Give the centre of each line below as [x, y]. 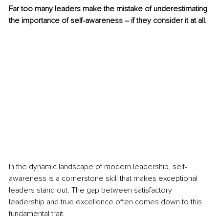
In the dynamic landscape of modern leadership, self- [98, 167]
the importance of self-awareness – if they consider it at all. [108, 21]
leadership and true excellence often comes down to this [106, 202]
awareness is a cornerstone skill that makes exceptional [104, 179]
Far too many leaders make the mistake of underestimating [109, 9]
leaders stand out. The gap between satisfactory [91, 190]
